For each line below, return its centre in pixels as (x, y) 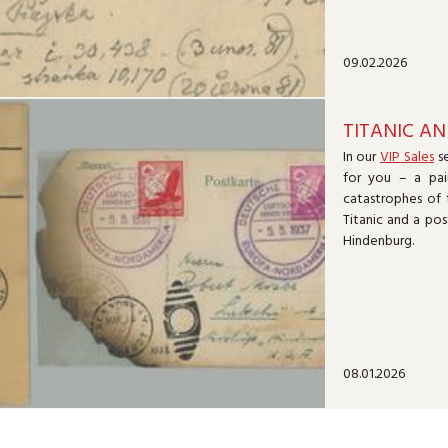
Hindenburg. (378, 241)
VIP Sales (407, 157)
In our (361, 157)
